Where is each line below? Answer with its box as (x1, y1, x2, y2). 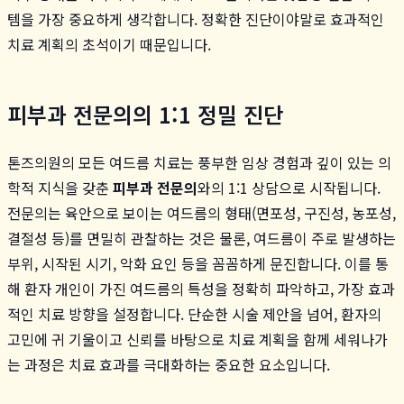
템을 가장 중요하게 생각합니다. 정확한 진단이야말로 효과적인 (7, 7, 384, 30)
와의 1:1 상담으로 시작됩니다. (197, 176, 381, 198)
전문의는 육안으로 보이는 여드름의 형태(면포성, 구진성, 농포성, (7, 201, 396, 224)
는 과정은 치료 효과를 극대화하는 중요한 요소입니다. (7, 353, 330, 375)
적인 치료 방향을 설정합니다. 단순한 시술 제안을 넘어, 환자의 (7, 302, 381, 325)
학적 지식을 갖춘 (7, 176, 113, 198)
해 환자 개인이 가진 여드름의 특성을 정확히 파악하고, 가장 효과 (7, 277, 395, 299)
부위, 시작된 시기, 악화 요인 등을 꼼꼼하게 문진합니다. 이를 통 (7, 252, 389, 274)
